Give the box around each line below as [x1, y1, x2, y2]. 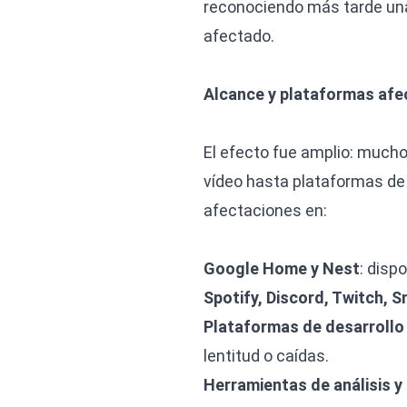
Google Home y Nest [203, 259, 360, 278]
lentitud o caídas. [203, 346, 329, 365]
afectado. [203, 26, 274, 45]
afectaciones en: [203, 201, 327, 220]
